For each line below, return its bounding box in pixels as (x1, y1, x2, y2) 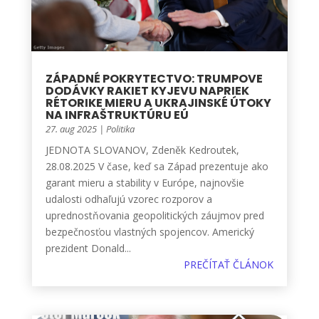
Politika (105, 122, 135, 135)
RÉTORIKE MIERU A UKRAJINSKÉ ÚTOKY (45, 94, 271, 111)
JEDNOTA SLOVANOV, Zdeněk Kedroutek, (45, 142, 239, 157)
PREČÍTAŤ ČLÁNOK (184, 257, 274, 271)
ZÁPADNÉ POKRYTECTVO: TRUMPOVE (45, 70, 263, 87)
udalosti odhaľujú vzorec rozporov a (45, 192, 212, 206)
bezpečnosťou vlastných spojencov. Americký (45, 224, 254, 239)
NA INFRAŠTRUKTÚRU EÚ (45, 106, 189, 123)
